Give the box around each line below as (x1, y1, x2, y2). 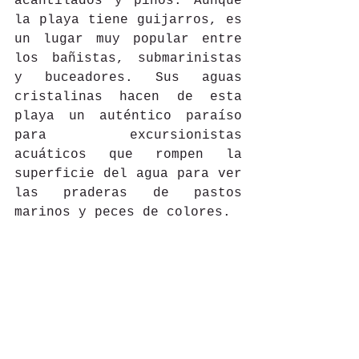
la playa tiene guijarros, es (14, 13, 242, 28)
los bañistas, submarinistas (14, 51, 242, 67)
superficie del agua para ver (14, 167, 242, 182)
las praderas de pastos (14, 186, 242, 201)
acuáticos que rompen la (14, 147, 242, 163)
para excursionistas (14, 128, 242, 143)
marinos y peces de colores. (14, 205, 239, 220)
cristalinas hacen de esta (14, 90, 242, 105)
